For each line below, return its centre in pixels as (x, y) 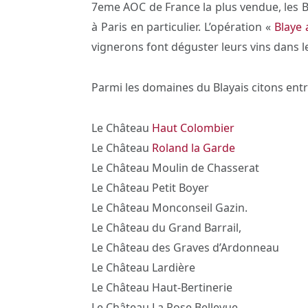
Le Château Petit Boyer (150, 187)
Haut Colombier (193, 128)
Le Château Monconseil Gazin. (169, 207)
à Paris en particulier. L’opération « (183, 27)
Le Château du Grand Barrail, (166, 227)
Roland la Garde (194, 147)
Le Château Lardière (143, 267)
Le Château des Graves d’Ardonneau (185, 247)
